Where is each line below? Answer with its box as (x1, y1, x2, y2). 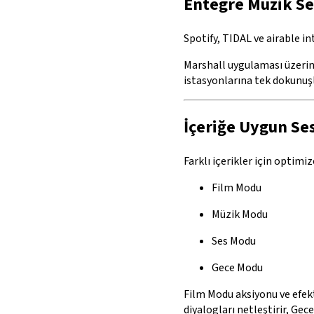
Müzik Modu (212, 207, 268, 223)
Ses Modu (212, 233, 256, 250)
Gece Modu (212, 260, 263, 276)
